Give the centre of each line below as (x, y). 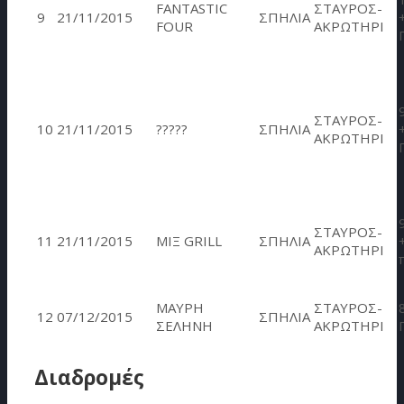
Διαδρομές (89, 377)
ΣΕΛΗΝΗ (184, 326)
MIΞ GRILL (189, 241)
